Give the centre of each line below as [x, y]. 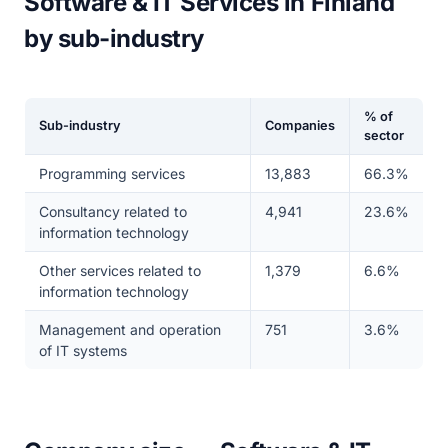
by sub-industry [114, 38]
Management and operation [129, 329]
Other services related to [119, 270]
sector [383, 135]
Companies [299, 125]
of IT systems [82, 350]
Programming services [111, 173]
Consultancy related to [112, 211]
